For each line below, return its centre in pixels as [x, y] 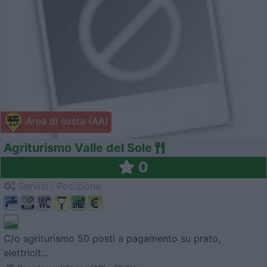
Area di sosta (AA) [66, 121]
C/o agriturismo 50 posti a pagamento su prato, [112, 239]
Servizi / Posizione [58, 186]
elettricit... [26, 253]
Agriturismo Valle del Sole [78, 148]
